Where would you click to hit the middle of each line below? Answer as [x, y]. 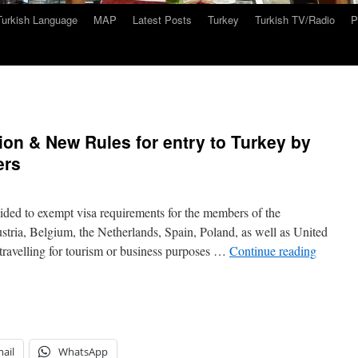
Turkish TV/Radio [295, 20]
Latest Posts [162, 20]
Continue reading [273, 251]
